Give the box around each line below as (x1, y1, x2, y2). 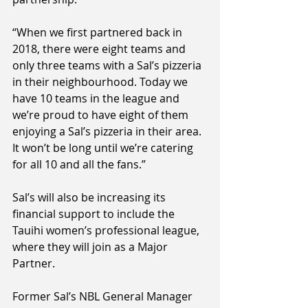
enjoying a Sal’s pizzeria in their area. (12, 124, 204, 140)
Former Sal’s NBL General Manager (12, 289, 195, 305)
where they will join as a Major (12, 239, 170, 255)
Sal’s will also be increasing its (12, 190, 168, 206)
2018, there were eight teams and (12, 41, 188, 57)
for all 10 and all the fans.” (12, 157, 146, 173)
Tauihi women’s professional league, (12, 223, 202, 239)
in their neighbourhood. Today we (12, 74, 190, 90)
